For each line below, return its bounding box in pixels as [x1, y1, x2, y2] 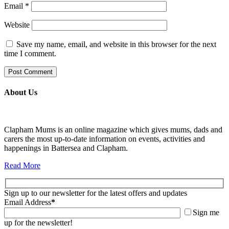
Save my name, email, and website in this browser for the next [16, 39, 216, 49]
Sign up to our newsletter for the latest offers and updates [4, 188, 187, 197]
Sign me [193, 208, 219, 217]
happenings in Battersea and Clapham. [4, 144, 128, 153]
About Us [4, 87, 37, 97]
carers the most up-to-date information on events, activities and [4, 134, 205, 144]
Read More [4, 161, 40, 170]
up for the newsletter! [4, 218, 73, 227]
